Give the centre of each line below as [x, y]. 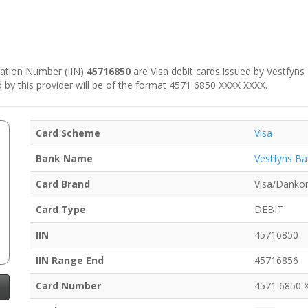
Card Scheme [68, 133]
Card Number [68, 286]
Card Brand [63, 184]
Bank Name [64, 159]
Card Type [61, 210]
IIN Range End [70, 261]
